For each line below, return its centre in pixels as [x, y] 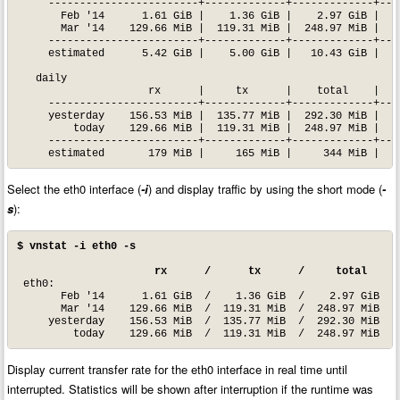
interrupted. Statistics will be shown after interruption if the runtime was [191, 389]
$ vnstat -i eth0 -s [76, 246]
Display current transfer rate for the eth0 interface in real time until [178, 370]
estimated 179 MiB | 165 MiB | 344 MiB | [198, 153]
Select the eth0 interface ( [75, 189]
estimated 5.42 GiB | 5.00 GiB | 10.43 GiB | [198, 53]
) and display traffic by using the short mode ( [266, 189]
